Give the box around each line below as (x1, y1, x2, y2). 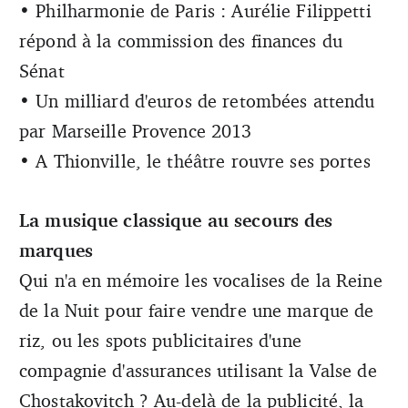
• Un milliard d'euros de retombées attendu (19, 89, 375, 113)
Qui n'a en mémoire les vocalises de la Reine (19, 269, 382, 292)
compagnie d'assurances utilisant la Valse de (19, 359, 377, 382)
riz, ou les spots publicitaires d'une (19, 329, 301, 352)
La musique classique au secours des (19, 209, 333, 232)
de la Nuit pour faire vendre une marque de (19, 299, 374, 322)
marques (19, 239, 93, 262)
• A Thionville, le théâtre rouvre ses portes (19, 149, 371, 173)
